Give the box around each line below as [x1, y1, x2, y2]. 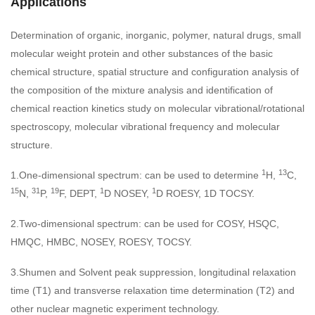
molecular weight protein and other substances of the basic [11, 48, 273, 60]
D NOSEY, [104, 188, 152, 200]
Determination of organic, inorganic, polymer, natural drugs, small [11, 30, 301, 41]
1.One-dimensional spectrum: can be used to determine [11, 169, 262, 181]
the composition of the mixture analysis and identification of [11, 84, 273, 96]
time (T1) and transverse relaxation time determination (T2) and [11, 285, 295, 297]
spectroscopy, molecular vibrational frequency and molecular [11, 121, 280, 133]
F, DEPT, [59, 188, 100, 200]
